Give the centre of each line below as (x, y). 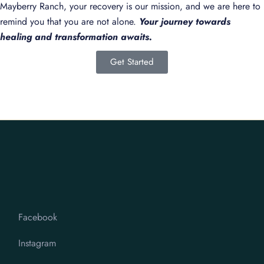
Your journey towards (185, 22)
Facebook (38, 217)
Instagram (37, 243)
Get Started (132, 62)
